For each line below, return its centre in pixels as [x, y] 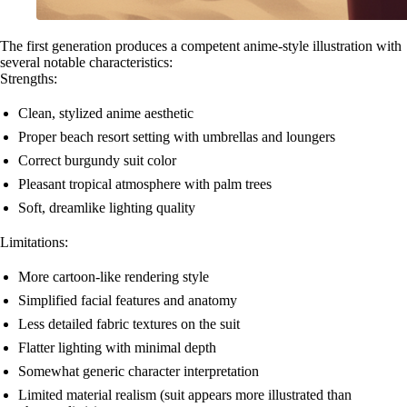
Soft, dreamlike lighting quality [107, 207]
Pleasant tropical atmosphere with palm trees [145, 184]
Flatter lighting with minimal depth [117, 347]
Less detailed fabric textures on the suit [129, 323]
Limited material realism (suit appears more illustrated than [185, 394]
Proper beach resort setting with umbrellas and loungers [177, 136]
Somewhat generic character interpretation [139, 371]
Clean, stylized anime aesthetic [106, 113]
